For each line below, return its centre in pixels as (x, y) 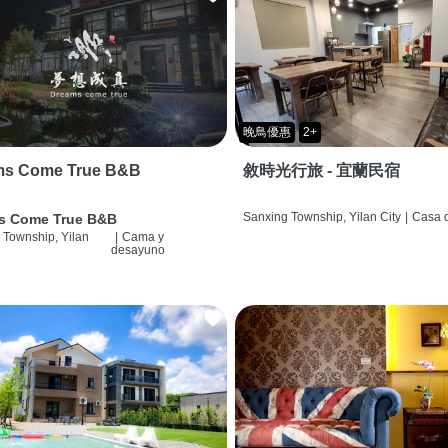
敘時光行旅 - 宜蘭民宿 (322, 171)
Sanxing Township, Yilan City (322, 217)
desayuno (137, 250)
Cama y (142, 237)
